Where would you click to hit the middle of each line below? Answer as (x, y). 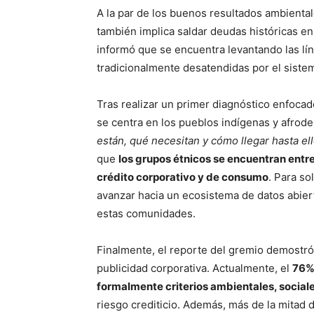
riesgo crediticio (137, 304)
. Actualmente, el (250, 268)
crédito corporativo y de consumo (183, 177)
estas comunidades (145, 213)
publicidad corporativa (152, 268)
